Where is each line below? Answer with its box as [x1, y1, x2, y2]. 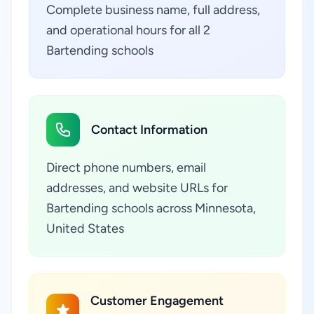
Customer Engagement [90, 293, 224, 308]
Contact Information [91, 122, 207, 137]
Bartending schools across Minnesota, [46, 200, 256, 216]
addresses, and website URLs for [46, 180, 228, 196]
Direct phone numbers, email [46, 160, 206, 175]
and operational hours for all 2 [46, 22, 210, 38]
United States [46, 221, 124, 236]
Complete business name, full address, [46, 2, 260, 18]
